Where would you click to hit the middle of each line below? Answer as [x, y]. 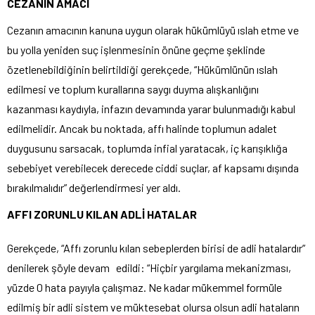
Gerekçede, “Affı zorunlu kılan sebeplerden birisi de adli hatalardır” [156, 247]
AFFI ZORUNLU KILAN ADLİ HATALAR [102, 214]
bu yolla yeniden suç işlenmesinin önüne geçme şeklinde [136, 49]
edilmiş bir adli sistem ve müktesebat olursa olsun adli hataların [153, 307]
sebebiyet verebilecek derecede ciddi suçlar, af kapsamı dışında [153, 167]
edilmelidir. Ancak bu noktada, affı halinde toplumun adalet [142, 128]
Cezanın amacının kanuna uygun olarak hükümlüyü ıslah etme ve [153, 30]
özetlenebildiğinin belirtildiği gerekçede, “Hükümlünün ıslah [142, 69]
